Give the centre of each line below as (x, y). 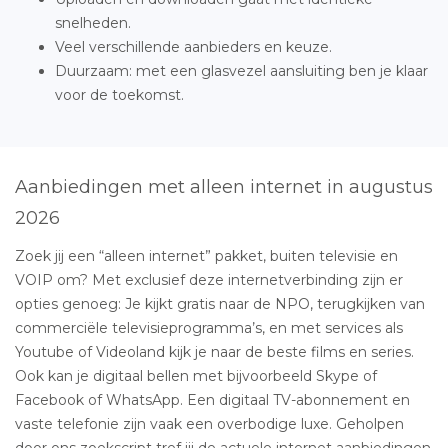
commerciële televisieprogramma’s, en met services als (209, 327)
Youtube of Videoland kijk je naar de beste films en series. (214, 351)
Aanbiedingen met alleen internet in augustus (224, 186)
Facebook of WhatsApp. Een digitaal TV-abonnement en (212, 399)
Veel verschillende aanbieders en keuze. (193, 46)
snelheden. (93, 22)
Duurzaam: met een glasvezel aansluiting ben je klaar (241, 70)
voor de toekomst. (119, 94)
